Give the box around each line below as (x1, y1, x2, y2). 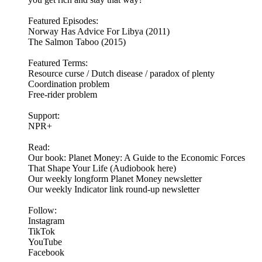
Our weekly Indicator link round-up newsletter (28, 184, 199, 195)
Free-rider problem (28, 89, 97, 100)
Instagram (28, 216, 64, 226)
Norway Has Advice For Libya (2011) (28, 26, 170, 37)
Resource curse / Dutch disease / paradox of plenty (28, 68, 215, 79)
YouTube (28, 237, 62, 247)
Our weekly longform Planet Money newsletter (28, 174, 202, 184)
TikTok (28, 226, 55, 237)
